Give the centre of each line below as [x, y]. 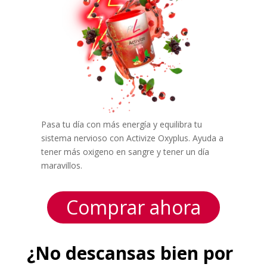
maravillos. [61, 166]
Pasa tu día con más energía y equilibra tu [121, 125]
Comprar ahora [133, 207]
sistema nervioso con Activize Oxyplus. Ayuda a [132, 138]
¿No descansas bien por [130, 253]
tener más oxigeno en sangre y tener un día [125, 152]
